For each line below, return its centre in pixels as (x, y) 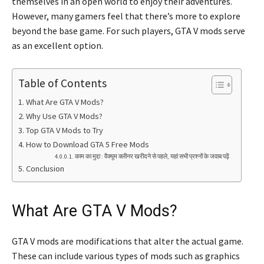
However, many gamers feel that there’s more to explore (126, 16)
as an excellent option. (57, 45)
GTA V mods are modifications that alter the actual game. (128, 241)
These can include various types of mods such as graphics (126, 255)
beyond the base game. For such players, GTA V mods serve (128, 30)
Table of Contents (62, 83)
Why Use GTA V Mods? (64, 116)
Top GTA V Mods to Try (64, 130)
